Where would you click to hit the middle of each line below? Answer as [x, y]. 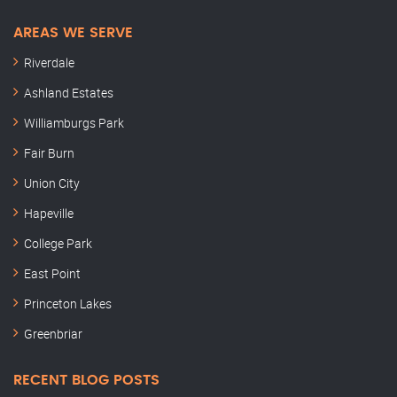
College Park [58, 244]
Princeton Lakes [68, 304]
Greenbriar [53, 334]
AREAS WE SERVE [73, 33]
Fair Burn [49, 153]
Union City [52, 183]
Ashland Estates [69, 93]
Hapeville [49, 214]
